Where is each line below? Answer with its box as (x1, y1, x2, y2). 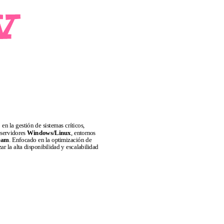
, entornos (70, 129, 96, 136)
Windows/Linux (27, 129, 71, 136)
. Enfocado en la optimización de (8, 136, 92, 144)
